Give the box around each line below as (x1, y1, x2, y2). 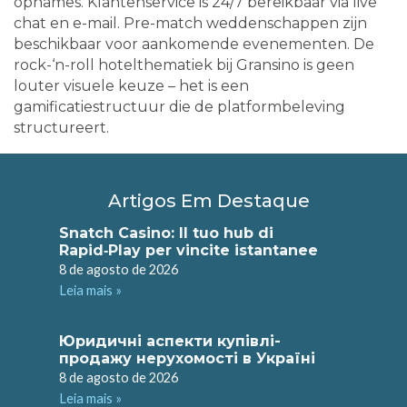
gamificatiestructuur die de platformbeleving (14, 98, 345, 116)
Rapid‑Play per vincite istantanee (59, 242, 318, 260)
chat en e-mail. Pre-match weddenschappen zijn (14, 15, 367, 33)
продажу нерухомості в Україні (59, 350, 315, 368)
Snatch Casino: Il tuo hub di (59, 224, 273, 243)
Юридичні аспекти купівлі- (59, 333, 281, 351)
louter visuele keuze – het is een (14, 77, 249, 95)
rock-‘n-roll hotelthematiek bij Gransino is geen (14, 56, 354, 74)
